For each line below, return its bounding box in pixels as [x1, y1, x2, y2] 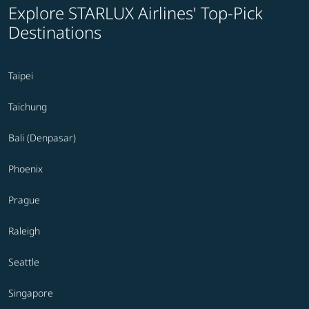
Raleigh [8, 224, 40, 238]
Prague [8, 193, 40, 207]
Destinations [8, 21, 101, 44]
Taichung [8, 100, 47, 114]
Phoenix [8, 162, 43, 176]
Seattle [8, 255, 39, 269]
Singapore [8, 286, 53, 300]
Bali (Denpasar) [8, 131, 76, 145]
